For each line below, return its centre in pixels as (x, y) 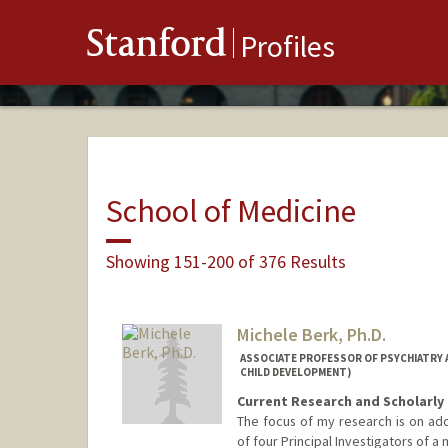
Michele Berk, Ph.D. (311, 335)
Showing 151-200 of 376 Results (225, 261)
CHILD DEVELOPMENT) (295, 372)
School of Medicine (230, 210)
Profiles (287, 46)
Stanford (157, 47)
